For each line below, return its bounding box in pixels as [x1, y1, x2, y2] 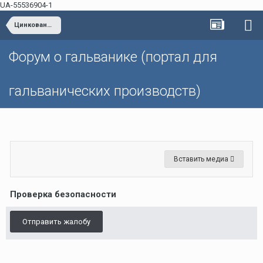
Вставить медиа [174, 155, 230, 163]
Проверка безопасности [10, 189, 116, 200]
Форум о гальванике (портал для [9, 49, 217, 65]
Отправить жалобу [22, 217, 90, 226]
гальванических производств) [9, 83, 201, 99]
